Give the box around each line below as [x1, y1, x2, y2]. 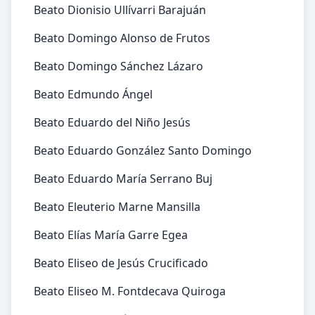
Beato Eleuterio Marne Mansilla [34, 199, 200, 214]
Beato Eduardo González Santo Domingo [34, 143, 252, 158]
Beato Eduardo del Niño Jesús [34, 115, 191, 130]
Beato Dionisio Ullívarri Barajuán [34, 2, 206, 18]
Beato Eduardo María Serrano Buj [34, 171, 212, 186]
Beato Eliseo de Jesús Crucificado [34, 255, 208, 271]
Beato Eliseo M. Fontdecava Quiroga [34, 283, 226, 299]
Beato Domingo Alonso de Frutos [34, 30, 210, 46]
